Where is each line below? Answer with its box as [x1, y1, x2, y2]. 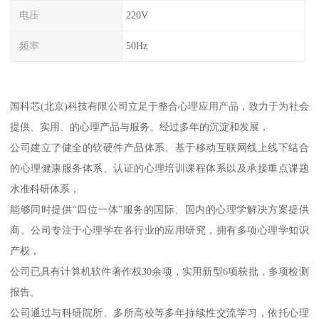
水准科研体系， [10, 182, 80, 194]
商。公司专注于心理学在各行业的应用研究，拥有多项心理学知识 [10, 224, 309, 236]
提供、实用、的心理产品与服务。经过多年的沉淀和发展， [10, 120, 270, 132]
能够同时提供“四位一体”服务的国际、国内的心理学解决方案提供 [10, 203, 309, 215]
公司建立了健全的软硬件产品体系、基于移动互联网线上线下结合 [10, 141, 309, 153]
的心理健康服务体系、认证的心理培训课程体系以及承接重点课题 [10, 162, 309, 174]
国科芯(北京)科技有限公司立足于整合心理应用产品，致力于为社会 [10, 100, 309, 112]
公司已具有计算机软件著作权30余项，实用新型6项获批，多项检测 [10, 265, 309, 277]
